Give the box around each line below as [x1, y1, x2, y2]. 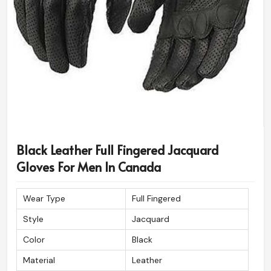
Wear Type [23, 193, 65, 204]
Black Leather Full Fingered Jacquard [16, 142, 218, 159]
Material [23, 255, 55, 266]
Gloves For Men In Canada [16, 158, 161, 176]
